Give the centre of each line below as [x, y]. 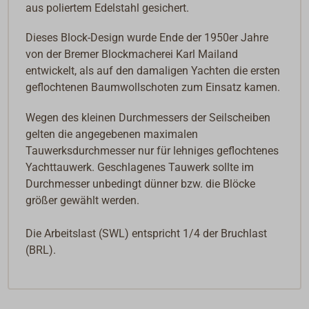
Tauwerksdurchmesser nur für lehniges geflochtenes [152, 150]
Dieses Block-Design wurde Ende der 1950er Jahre [147, 38]
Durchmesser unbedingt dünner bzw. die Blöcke [141, 183]
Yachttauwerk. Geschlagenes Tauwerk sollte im [140, 167]
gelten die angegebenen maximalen [112, 134]
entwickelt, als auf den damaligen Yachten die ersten [153, 71]
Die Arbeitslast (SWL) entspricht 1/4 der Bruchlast [147, 233]
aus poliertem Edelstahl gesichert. [108, 8]
